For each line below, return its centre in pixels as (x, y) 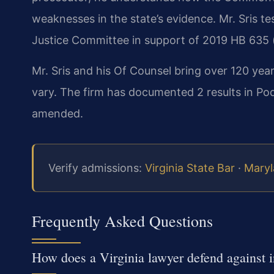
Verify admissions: (97, 168)
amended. (57, 113)
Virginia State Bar (190, 168)
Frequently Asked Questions (122, 221)
